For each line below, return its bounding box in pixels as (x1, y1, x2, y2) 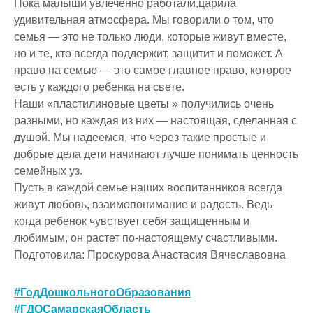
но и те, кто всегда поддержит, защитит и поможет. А (14, 47, 283, 59)
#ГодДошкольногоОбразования (14, 286, 191, 298)
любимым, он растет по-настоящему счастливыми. (14, 231, 277, 244)
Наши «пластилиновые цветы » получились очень (14, 97, 274, 110)
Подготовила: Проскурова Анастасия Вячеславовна (14, 248, 286, 261)
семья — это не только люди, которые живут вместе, (14, 30, 286, 43)
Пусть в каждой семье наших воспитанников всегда (14, 181, 282, 194)
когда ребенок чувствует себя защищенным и (14, 214, 249, 227)
